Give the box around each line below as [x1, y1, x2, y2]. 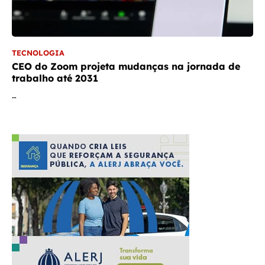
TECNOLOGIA [12, 48, 64, 58]
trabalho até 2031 [12, 72, 98, 85]
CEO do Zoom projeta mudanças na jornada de [12, 60, 240, 73]
